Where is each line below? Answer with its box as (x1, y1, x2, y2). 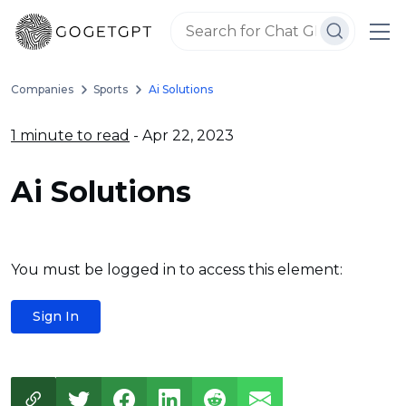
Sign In (33, 308, 79, 324)
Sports (93, 82, 129, 96)
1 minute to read (11, 127, 130, 144)
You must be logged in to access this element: (11, 261, 343, 278)
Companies (11, 82, 73, 96)
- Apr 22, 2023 (130, 127, 234, 144)
